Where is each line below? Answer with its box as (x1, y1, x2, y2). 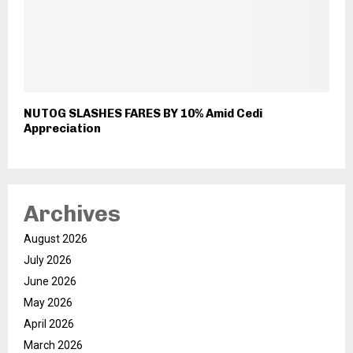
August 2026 (24, 232, 87, 246)
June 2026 (24, 275, 76, 288)
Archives (24, 201, 121, 228)
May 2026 (24, 296, 72, 310)
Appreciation (24, 121, 103, 136)
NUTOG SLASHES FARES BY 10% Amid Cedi (24, 106, 262, 121)
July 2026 (24, 254, 72, 267)
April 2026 (24, 318, 74, 331)
